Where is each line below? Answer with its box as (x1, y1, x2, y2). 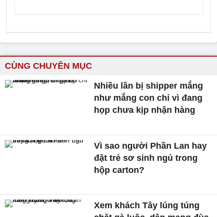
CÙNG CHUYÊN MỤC (5, 61, 92, 71)
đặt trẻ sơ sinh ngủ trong (94, 153, 198, 163)
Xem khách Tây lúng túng (94, 201, 200, 211)
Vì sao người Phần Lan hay (94, 140, 207, 151)
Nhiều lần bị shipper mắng (94, 81, 203, 91)
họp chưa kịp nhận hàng (94, 105, 196, 115)
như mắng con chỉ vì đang (94, 93, 203, 103)
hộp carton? (94, 165, 145, 175)
